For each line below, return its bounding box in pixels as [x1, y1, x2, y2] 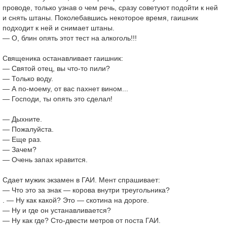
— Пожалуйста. [3, 125, 54, 133]
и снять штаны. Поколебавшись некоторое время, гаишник [3, 14, 198, 22]
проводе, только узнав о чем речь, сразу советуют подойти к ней [3, 4, 218, 12]
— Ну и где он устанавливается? [3, 206, 111, 214]
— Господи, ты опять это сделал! [3, 95, 112, 103]
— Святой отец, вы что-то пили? [3, 64, 110, 72]
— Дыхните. [3, 115, 42, 123]
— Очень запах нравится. [3, 156, 88, 164]
